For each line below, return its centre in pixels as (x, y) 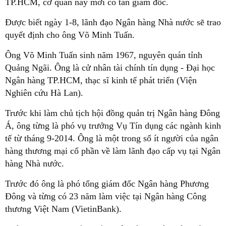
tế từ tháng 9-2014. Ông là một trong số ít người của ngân (112, 138)
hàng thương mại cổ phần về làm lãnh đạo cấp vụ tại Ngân (113, 151)
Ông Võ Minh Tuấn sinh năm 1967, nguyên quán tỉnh (104, 55)
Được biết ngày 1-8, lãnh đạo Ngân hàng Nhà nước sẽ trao (113, 22)
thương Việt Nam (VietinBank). (63, 209)
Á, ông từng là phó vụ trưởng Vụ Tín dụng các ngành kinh (113, 125)
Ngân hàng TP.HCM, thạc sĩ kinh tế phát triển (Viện (101, 80)
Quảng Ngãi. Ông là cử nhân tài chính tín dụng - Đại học (110, 67)
